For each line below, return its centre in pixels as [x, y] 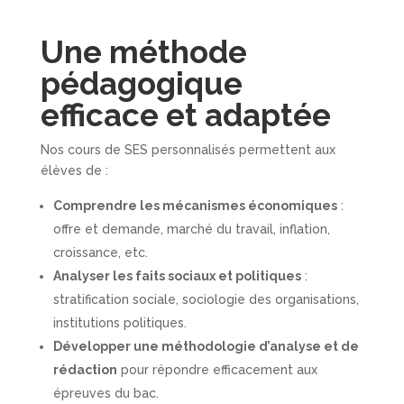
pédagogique [141, 83]
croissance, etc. [100, 252]
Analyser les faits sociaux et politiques [177, 276]
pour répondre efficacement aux [217, 370]
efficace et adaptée [185, 115]
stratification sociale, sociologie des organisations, [206, 299]
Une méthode [143, 52]
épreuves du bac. [106, 393]
